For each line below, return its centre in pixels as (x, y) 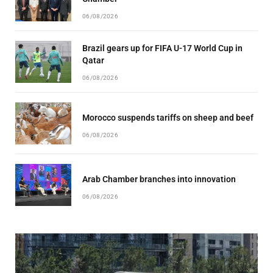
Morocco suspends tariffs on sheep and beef (168, 118)
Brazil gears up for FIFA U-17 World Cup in (162, 48)
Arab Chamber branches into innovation (159, 179)
